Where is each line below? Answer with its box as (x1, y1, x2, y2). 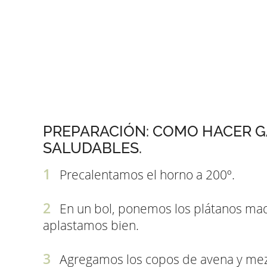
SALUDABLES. (43, 139, 142, 157)
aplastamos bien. (43, 216, 139, 234)
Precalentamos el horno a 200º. (60, 166, 235, 183)
